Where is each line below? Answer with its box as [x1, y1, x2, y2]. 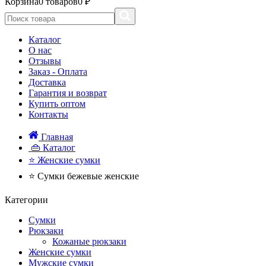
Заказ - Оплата [28, 66, 87, 77]
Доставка [28, 77, 66, 87]
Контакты [28, 109, 68, 119]
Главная [41, 132, 73, 142]
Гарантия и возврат [28, 88, 107, 98]
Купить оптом [28, 99, 85, 109]
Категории [5, 195, 48, 205]
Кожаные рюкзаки [52, 236, 126, 246]
